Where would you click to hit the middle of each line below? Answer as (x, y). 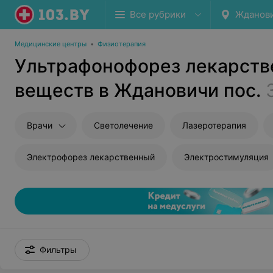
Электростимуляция (226, 157)
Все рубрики (158, 14)
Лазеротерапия (214, 125)
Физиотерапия (122, 44)
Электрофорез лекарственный (91, 157)
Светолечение (123, 125)
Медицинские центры (51, 44)
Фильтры (58, 250)
